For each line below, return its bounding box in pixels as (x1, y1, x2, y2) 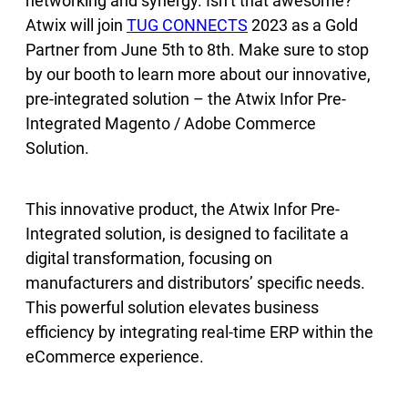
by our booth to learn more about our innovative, (25, 64, 371, 84)
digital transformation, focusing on (25, 248, 272, 268)
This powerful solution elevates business (25, 297, 319, 317)
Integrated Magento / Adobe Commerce (25, 113, 316, 133)
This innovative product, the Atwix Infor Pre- (25, 199, 340, 219)
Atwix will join (25, 15, 127, 35)
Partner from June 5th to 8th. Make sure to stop (25, 39, 369, 59)
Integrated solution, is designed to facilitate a (25, 223, 349, 243)
